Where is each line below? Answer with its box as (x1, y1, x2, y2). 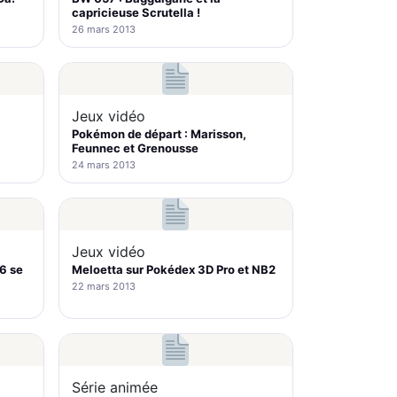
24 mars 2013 (71, 159, 136, 171)
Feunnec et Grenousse (71, 141, 198, 155)
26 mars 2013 (71, 23, 136, 35)
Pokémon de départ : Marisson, (71, 127, 246, 141)
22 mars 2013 (71, 280, 136, 292)
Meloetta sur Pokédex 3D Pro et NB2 (71, 262, 276, 276)
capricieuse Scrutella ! (71, 5, 200, 19)
